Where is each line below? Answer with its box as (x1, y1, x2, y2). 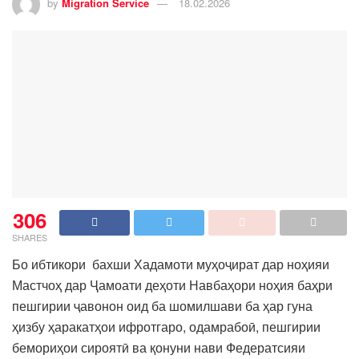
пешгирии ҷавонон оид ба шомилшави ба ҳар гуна (12, 296, 313, 315)
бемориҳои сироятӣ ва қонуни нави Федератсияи (12, 337, 305, 357)
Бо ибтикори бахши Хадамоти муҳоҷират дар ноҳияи (12, 254, 329, 273)
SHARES (12, 230, 47, 244)
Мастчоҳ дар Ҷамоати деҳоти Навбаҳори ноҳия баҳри (12, 275, 333, 294)
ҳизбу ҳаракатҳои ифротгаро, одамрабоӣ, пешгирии (12, 317, 321, 336)
